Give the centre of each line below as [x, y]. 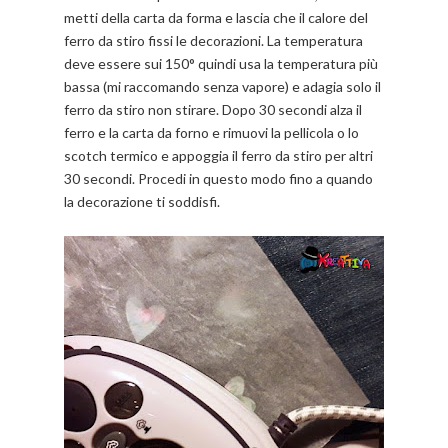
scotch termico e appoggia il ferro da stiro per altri [218, 156]
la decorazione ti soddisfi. [143, 202]
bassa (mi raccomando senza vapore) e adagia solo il [222, 87]
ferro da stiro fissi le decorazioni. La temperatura [213, 41]
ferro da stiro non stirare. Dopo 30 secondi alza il [213, 110]
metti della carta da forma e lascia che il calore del [216, 18]
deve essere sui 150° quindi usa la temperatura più [221, 64]
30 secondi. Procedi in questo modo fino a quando [218, 179]
